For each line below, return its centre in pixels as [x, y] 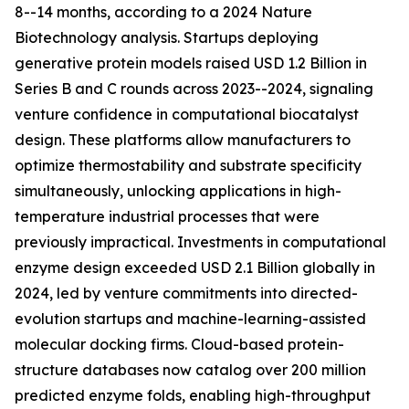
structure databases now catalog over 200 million [190, 370]
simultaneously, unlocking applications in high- [178, 191]
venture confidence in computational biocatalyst [187, 115]
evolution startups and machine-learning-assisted [190, 319]
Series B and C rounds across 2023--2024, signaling [194, 89]
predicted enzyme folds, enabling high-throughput [193, 396]
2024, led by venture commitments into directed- [186, 294]
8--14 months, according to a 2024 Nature [163, 12]
